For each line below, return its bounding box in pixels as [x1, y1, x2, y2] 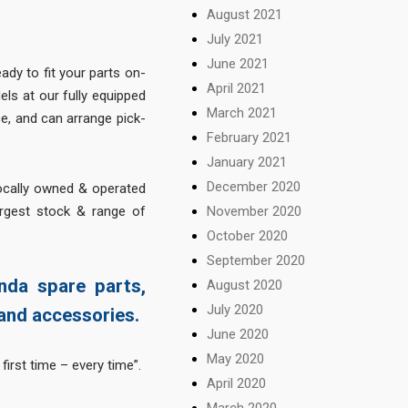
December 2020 [207, 178, 301, 195]
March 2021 [207, 104, 278, 121]
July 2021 [207, 30, 264, 47]
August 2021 [207, 5, 283, 23]
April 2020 [207, 374, 267, 392]
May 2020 [207, 350, 265, 367]
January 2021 [207, 153, 288, 170]
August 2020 [207, 276, 283, 293]
